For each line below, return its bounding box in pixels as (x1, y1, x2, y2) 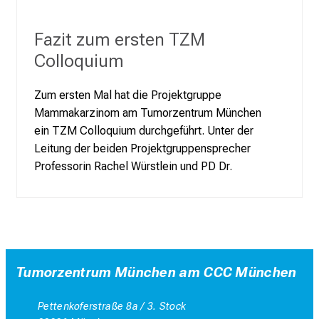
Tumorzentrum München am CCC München (16, 263, 297, 281)
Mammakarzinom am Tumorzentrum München (34, 106, 261, 120)
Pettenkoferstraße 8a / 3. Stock (38, 300, 187, 313)
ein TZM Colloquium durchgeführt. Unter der (34, 124, 253, 138)
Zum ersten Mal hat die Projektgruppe (34, 88, 221, 103)
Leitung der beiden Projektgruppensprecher (34, 142, 251, 156)
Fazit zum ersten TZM (34, 28, 205, 51)
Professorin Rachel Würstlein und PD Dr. (34, 159, 232, 174)
